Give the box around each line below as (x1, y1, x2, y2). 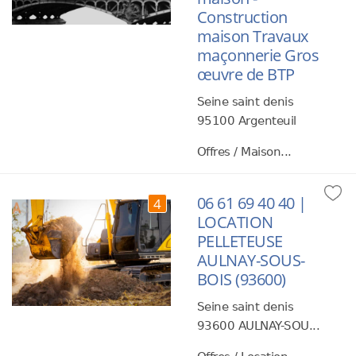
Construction (196, 6, 288, 28)
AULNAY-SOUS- (196, 250, 305, 271)
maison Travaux (196, 25, 308, 47)
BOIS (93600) (196, 269, 286, 290)
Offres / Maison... (196, 145, 292, 159)
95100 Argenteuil (196, 114, 296, 128)
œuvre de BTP (196, 64, 295, 85)
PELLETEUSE (196, 230, 283, 252)
